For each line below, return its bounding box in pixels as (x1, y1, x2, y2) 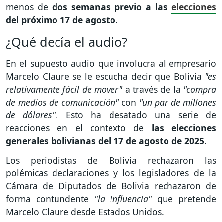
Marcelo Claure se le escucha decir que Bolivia (6, 70, 205, 82)
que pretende (152, 192, 217, 205)
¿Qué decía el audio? (6, 33, 131, 50)
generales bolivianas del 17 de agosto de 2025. (6, 134, 207, 147)
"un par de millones (139, 96, 216, 108)
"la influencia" (88, 192, 152, 205)
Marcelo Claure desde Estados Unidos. (6, 205, 166, 218)
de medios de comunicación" (6, 96, 121, 108)
